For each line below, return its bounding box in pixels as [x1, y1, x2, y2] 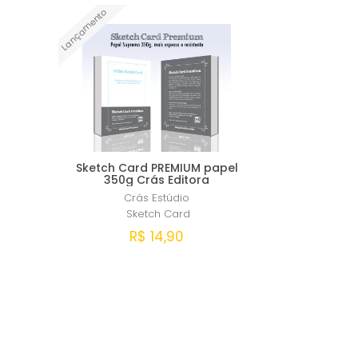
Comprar [143, 288, 205, 307]
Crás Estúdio [124, 189, 189, 205]
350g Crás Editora [104, 171, 209, 188]
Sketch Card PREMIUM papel [75, 159, 238, 176]
